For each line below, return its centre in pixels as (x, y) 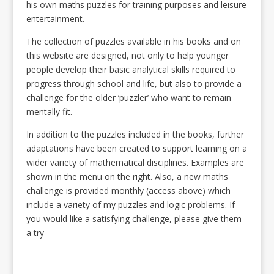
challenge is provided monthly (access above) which (128, 191)
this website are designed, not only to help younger (127, 55)
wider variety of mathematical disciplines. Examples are (135, 162)
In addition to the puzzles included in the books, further (135, 134)
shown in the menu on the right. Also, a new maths (127, 176)
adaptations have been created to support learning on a (136, 148)
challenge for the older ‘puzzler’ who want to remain (128, 98)
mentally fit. (49, 112)
